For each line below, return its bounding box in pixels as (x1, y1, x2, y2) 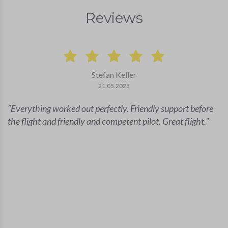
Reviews (85, 9, 143, 27)
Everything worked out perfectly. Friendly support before (11, 103, 213, 115)
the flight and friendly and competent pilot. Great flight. (8, 116, 206, 127)
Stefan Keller (92, 70, 136, 80)
